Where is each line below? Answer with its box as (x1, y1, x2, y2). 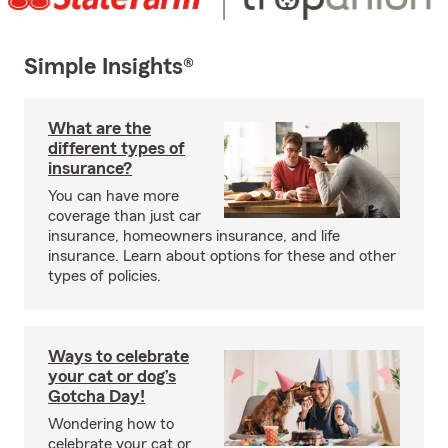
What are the (48, 119, 151, 138)
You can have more (48, 188, 179, 205)
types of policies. (48, 268, 161, 285)
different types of (48, 139, 185, 158)
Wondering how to (48, 416, 174, 433)
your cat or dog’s (48, 367, 176, 386)
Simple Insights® (24, 55, 194, 80)
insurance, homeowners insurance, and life (48, 228, 340, 245)
